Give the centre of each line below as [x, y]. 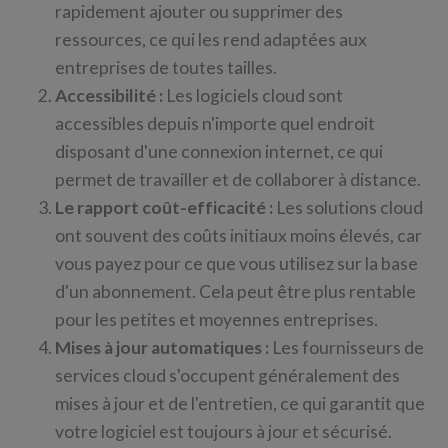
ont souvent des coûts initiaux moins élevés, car [238, 235]
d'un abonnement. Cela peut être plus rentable [235, 291]
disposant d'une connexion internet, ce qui [219, 151]
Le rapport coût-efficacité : [164, 207]
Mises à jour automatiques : [162, 347]
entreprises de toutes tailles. [166, 67]
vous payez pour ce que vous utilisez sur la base [236, 263]
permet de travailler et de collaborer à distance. [238, 179]
